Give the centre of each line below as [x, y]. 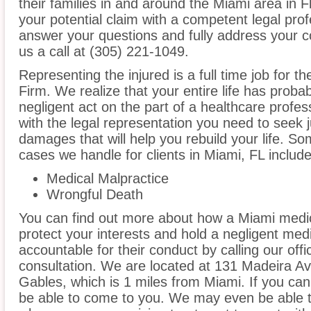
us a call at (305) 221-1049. [104, 52]
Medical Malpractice [108, 179]
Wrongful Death [95, 195]
